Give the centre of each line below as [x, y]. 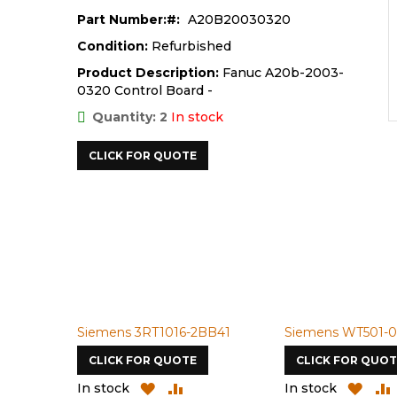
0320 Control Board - [145, 90]
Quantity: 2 [130, 117]
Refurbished [191, 46]
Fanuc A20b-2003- [281, 72]
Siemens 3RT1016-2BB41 [154, 332]
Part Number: [122, 19]
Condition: [114, 46]
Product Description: [148, 72]
